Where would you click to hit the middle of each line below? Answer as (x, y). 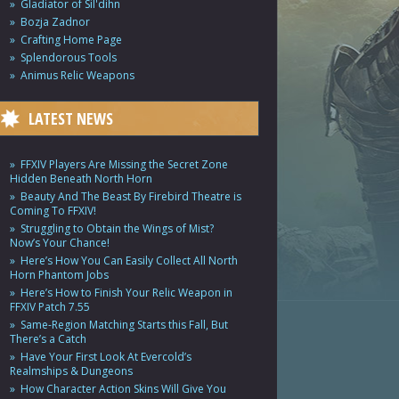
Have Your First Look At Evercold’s (106, 357)
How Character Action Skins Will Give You (123, 389)
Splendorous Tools (69, 57)
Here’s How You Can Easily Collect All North (129, 261)
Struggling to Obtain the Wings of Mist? (117, 228)
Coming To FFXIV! (53, 211)
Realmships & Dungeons (71, 371)
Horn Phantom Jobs (59, 275)
